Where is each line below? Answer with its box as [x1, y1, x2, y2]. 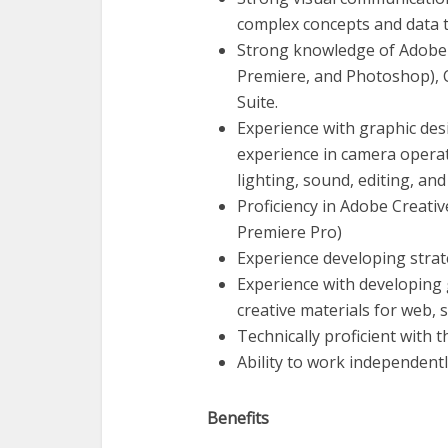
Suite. [237, 91, 278, 113]
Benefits [207, 407, 269, 429]
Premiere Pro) [237, 221, 342, 243]
